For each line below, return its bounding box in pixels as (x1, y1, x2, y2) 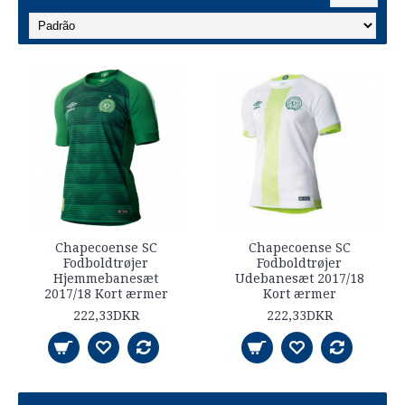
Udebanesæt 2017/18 (234, 271, 364, 286)
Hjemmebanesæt (53, 271, 158, 286)
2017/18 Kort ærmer (43, 287, 168, 301)
